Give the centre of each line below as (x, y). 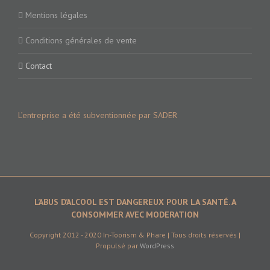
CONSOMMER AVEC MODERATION (135, 214)
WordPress (157, 245)
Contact (39, 65)
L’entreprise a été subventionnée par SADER (98, 115)
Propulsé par (118, 245)
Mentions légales (56, 15)
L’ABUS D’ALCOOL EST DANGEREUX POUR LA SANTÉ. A (135, 202)
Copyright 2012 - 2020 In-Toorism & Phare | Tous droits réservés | (135, 234)
